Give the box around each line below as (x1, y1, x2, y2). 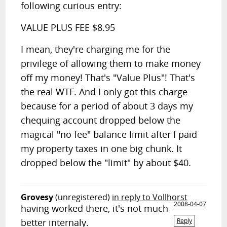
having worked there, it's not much (21, 202, 169, 214)
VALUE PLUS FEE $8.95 (21, 21, 116, 33)
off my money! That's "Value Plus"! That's (21, 71, 196, 84)
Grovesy (21, 192, 54, 203)
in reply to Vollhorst (112, 192, 188, 203)
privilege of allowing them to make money (21, 57, 201, 69)
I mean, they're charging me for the (21, 43, 171, 55)
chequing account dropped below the (21, 114, 181, 126)
